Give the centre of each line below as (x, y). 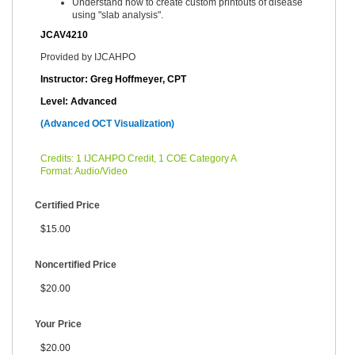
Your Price (58, 324)
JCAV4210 (64, 34)
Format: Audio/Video (84, 171)
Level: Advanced (78, 101)
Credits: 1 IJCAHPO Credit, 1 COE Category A (139, 158)
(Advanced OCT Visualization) (107, 123)
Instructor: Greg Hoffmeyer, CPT (113, 79)
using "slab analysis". (118, 15)
